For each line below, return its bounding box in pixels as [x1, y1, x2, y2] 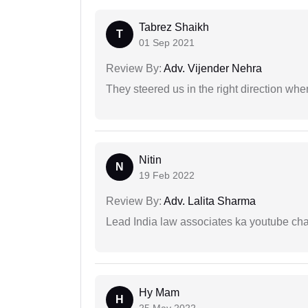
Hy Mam [139, 287, 179, 299]
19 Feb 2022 [139, 170, 195, 181]
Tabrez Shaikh [139, 21, 209, 34]
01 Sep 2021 [139, 37, 195, 49]
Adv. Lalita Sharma [162, 195, 256, 208]
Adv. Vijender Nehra [162, 63, 262, 75]
